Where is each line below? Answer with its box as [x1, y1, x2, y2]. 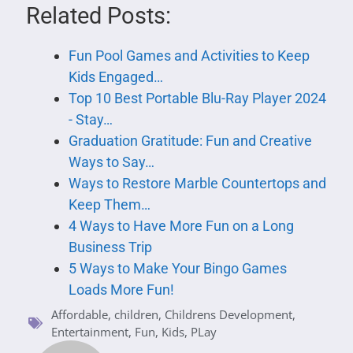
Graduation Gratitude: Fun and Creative [68, 132, 312, 149]
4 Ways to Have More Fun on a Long [68, 217, 294, 234]
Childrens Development [165, 306, 292, 322]
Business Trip [68, 238, 152, 255]
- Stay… [68, 110, 113, 128]
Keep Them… [68, 195, 150, 213]
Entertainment [51, 323, 128, 340]
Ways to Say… [68, 153, 154, 170]
